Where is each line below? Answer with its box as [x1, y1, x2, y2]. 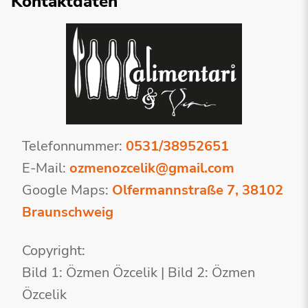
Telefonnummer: [22, 137, 126, 156]
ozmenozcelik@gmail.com [69, 159, 234, 178]
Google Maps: [22, 181, 112, 200]
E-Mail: [22, 159, 69, 178]
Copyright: [22, 241, 85, 261]
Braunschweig [22, 203, 113, 222]
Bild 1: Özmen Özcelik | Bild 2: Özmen [22, 263, 255, 283]
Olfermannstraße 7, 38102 [112, 181, 283, 200]
